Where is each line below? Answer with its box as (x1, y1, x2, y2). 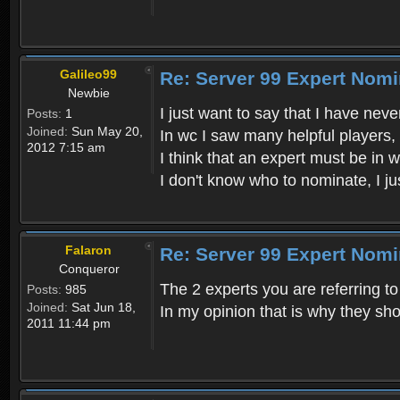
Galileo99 (59, 66, 117, 81)
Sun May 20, (68, 123, 143, 138)
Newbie (68, 85, 110, 100)
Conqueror (58, 261, 120, 276)
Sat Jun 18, (68, 299, 136, 314)
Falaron (64, 242, 112, 257)
